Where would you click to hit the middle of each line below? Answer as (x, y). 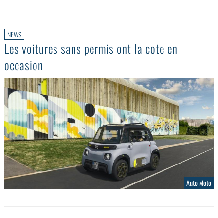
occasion (24, 64)
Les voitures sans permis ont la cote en (91, 48)
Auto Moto (199, 182)
